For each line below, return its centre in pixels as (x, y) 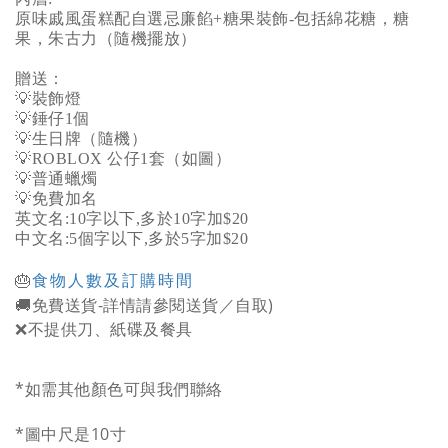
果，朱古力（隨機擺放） (106, 38)
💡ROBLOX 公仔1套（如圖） (123, 158)
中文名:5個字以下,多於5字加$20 (134, 238)
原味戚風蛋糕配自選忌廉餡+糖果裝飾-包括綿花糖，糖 (212, 18)
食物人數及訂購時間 (112, 280)
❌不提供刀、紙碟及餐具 (104, 329)
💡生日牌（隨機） (81, 138)
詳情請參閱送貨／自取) (188, 305)
